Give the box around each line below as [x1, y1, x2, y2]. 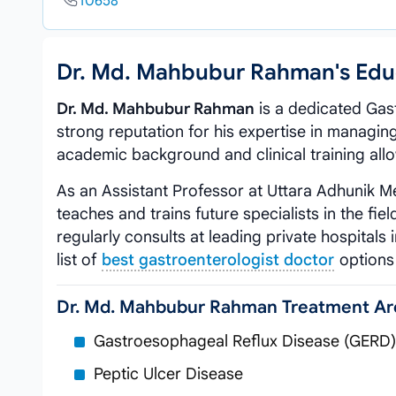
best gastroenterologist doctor [102, 250, 334, 270]
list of [57, 250, 101, 270]
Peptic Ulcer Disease [94, 364, 243, 384]
